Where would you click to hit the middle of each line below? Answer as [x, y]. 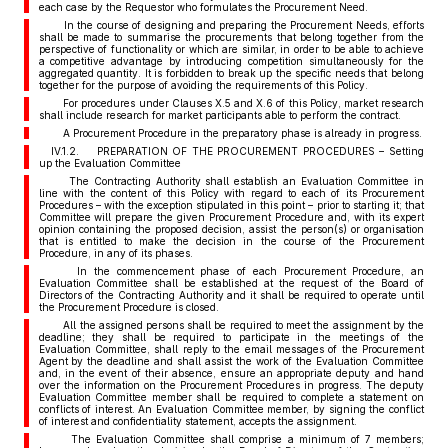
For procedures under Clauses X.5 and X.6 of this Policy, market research [237, 103]
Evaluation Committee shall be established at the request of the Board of [231, 283]
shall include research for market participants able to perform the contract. [219, 115]
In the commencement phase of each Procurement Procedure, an [237, 271]
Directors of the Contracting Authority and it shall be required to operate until [231, 295]
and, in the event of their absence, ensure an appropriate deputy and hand [231, 373]
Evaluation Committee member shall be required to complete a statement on [231, 397]
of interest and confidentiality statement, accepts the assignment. [197, 421]
